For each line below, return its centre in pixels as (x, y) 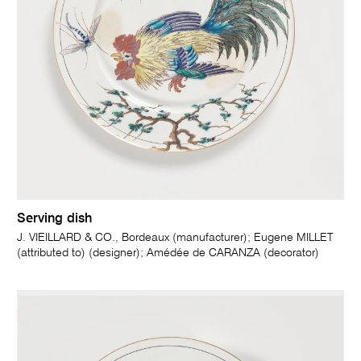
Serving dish (55, 219)
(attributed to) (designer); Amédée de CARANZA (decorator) (168, 253)
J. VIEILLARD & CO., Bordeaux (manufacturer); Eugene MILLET (176, 237)
